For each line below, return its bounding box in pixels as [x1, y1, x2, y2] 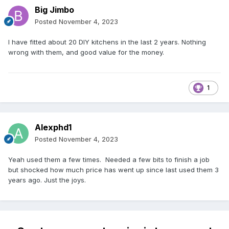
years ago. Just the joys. [8, 176, 86, 185]
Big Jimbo [35, 5, 74, 15]
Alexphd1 [35, 122, 72, 133]
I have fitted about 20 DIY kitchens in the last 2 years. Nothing [8, 38, 206, 47]
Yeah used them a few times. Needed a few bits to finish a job [8, 155, 210, 164]
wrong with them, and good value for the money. [8, 48, 164, 57]
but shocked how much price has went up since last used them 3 [8, 166, 219, 174]
